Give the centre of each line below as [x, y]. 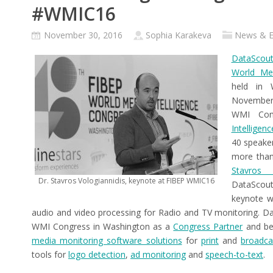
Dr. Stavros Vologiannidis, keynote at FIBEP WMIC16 [126, 180]
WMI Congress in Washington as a [103, 227]
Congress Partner [208, 227]
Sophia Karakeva [179, 35]
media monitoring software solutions [107, 241]
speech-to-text [234, 255]
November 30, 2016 [84, 35]
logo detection [97, 255]
